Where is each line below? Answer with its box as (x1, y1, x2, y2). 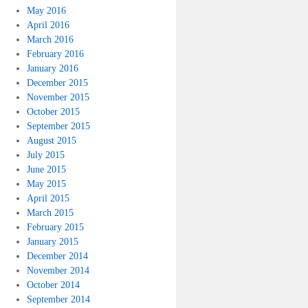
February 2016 (27, 47, 85, 59)
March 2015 (27, 206, 74, 218)
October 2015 (27, 105, 80, 117)
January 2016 (27, 62, 79, 74)
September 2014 (27, 293, 91, 305)
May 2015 (27, 177, 67, 189)
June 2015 (27, 163, 67, 175)
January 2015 (27, 235, 79, 247)
